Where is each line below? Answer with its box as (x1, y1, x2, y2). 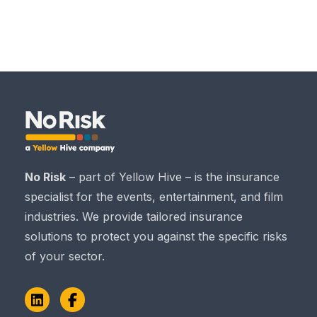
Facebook (71, 299, 138, 316)
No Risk (25, 170, 66, 184)
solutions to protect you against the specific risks (25, 229, 287, 243)
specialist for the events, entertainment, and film (25, 190, 283, 204)
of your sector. (25, 249, 105, 263)
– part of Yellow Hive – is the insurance (66, 170, 279, 184)
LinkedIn (36, 299, 93, 316)
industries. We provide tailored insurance (25, 209, 243, 224)
